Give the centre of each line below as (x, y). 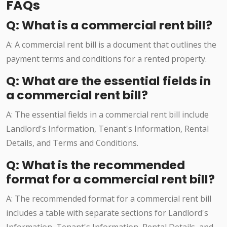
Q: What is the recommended (96, 165)
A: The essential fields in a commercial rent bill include (107, 115)
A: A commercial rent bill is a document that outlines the (111, 45)
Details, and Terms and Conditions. (72, 143)
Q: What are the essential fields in (108, 81)
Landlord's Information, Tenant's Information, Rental (107, 129)
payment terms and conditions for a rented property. (106, 59)
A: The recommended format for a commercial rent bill (109, 199)
